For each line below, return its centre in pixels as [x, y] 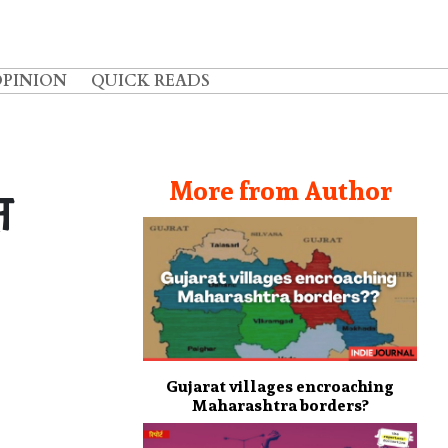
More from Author [280, 191]
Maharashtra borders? [280, 405]
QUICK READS [150, 81]
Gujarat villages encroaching [280, 386]
